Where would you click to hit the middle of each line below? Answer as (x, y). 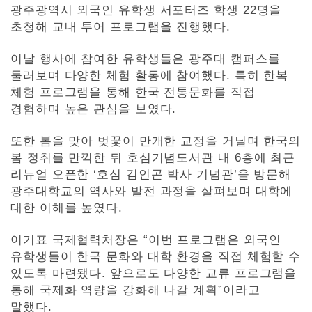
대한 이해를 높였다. (67, 208)
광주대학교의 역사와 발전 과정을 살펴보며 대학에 (152, 192)
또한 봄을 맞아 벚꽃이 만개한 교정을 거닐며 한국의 (156, 141)
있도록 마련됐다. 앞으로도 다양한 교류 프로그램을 (154, 274)
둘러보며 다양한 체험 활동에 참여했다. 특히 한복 (150, 76)
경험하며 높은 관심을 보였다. (94, 109)
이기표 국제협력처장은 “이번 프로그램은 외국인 (146, 240)
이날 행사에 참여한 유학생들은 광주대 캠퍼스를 (146, 59)
